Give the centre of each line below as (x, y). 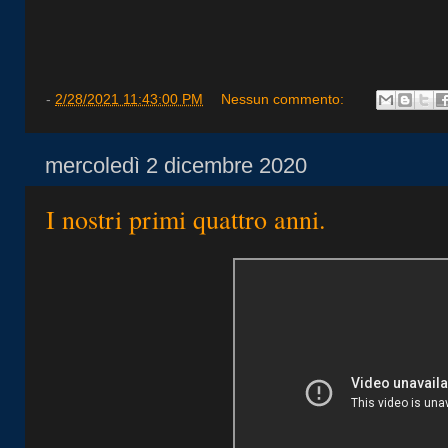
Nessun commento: (285, 98)
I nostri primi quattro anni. (186, 219)
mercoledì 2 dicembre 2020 (176, 166)
